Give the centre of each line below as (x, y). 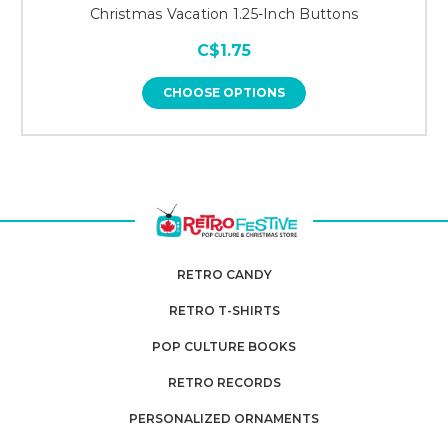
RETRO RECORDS (224, 383)
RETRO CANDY (224, 275)
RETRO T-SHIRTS (224, 311)
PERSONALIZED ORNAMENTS (224, 419)
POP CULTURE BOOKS (224, 347)
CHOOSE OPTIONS (224, 93)
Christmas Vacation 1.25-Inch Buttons (224, 14)
